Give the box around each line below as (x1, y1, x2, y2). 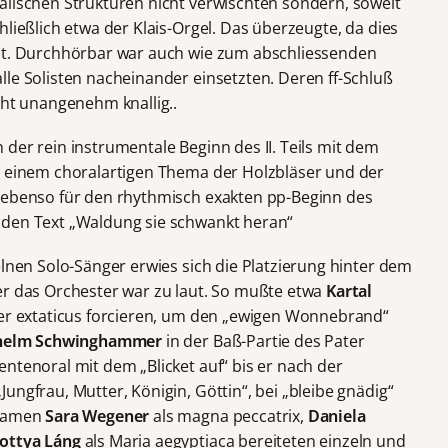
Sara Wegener (45, 404, 154, 427)
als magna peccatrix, (153, 404, 308, 427)
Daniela (307, 404, 366, 427)
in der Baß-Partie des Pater (165, 329, 365, 352)
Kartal (326, 279, 373, 302)
